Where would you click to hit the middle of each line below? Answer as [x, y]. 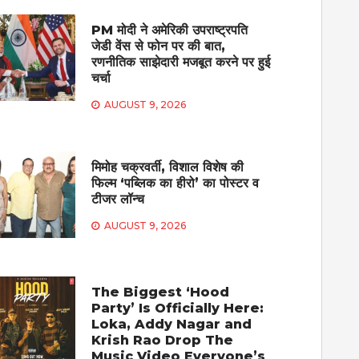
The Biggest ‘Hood [161, 292]
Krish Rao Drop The [163, 340]
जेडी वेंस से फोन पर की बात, [159, 46]
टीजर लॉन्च [118, 199]
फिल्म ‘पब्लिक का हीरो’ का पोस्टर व [175, 183]
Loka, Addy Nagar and [172, 324]
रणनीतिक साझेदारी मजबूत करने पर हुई [181, 62]
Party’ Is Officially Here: [178, 308]
